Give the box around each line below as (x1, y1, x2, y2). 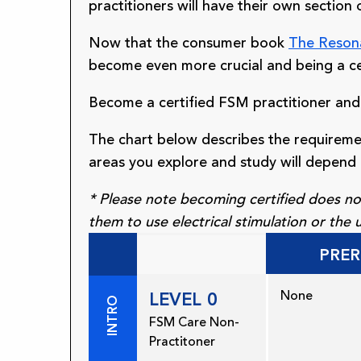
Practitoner (149, 334, 215, 351)
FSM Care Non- (149, 314, 239, 331)
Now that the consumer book (88, 34, 288, 52)
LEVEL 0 (149, 288, 218, 310)
